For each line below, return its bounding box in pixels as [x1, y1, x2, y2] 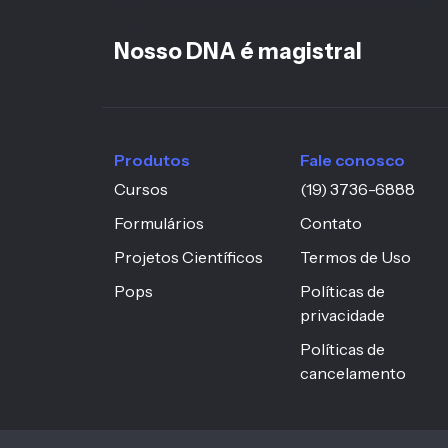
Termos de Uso [300, 247, 411, 268]
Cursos [114, 179, 168, 200]
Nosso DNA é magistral [114, 38, 362, 66]
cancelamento [300, 363, 406, 384]
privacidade [300, 305, 385, 326]
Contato [300, 213, 362, 234]
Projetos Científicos [114, 247, 263, 268]
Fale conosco [300, 150, 405, 171]
